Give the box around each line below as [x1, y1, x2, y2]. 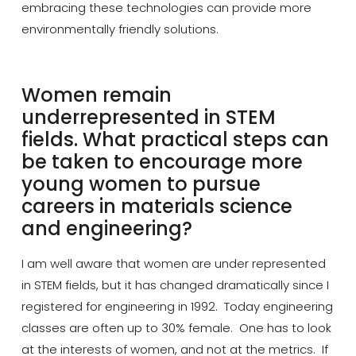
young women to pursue [21, 171, 261, 198]
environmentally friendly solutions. [21, 21, 219, 38]
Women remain [21, 82, 172, 109]
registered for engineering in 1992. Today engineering [21, 298, 333, 315]
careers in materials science [21, 193, 292, 220]
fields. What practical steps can [21, 126, 329, 153]
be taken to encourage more [21, 149, 303, 176]
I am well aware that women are [21, 255, 215, 273]
